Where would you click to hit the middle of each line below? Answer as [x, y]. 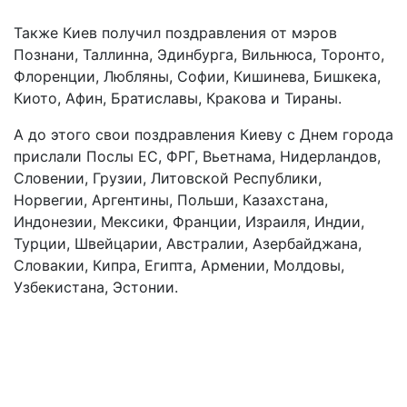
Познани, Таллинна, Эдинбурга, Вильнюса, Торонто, [199, 54]
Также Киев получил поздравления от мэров [175, 32]
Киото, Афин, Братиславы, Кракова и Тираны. [178, 98]
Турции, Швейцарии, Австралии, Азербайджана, [188, 243]
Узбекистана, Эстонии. [96, 287]
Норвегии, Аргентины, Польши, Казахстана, [171, 199]
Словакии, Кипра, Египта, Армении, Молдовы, [179, 265]
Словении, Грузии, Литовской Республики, [168, 178]
